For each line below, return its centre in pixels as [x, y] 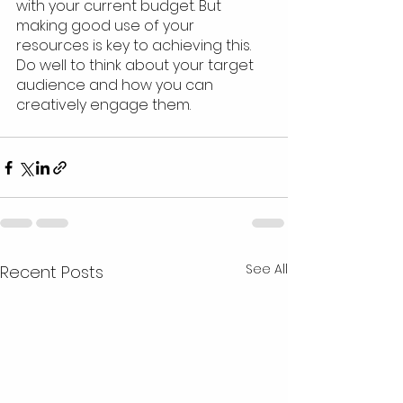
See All [267, 269]
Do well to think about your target [137, 66]
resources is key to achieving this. [135, 46]
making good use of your [107, 26]
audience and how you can [116, 85]
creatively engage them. [103, 105]
